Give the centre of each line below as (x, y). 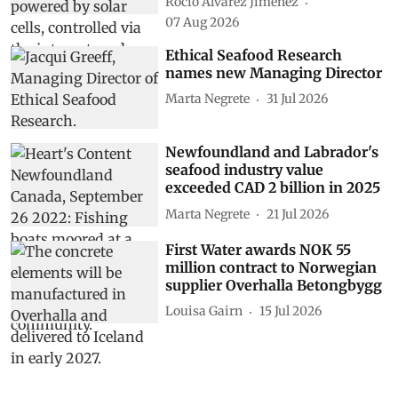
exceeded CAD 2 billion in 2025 (273, 188)
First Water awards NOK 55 (259, 249)
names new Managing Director (274, 72)
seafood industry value (245, 170)
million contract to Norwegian (271, 267)
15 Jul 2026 (291, 311)
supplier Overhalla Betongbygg (274, 285)
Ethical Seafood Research (254, 55)
